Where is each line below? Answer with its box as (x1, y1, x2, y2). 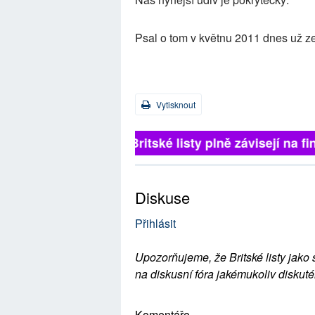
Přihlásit (135, 215, 176, 231)
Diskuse (135, 186, 190, 208)
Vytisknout (154, 98, 195, 110)
